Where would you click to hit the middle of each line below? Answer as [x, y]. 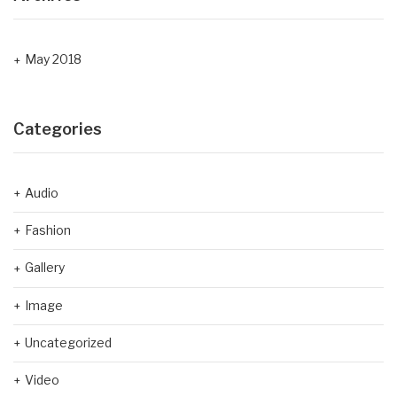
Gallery [45, 268]
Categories [58, 128]
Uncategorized [68, 342]
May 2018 [53, 59]
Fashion [48, 230]
